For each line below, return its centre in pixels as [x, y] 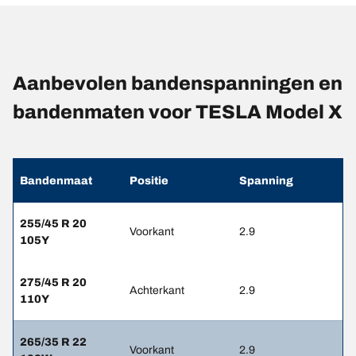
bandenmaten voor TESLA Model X [178, 112]
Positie [149, 181]
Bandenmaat [56, 181]
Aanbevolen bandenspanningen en [178, 84]
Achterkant [157, 291]
